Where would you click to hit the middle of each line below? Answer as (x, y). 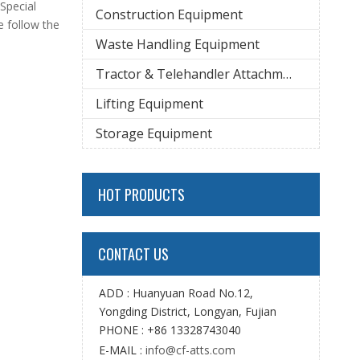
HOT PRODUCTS (141, 194)
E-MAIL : (122, 350)
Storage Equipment (154, 133)
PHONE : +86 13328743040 (170, 330)
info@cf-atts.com (190, 350)
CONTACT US (133, 254)
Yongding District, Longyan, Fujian (188, 311)
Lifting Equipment (149, 104)
